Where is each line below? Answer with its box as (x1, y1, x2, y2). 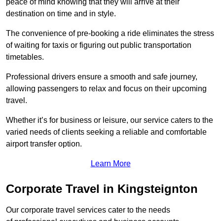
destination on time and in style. (6, 9, 116, 18)
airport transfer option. (6, 139, 82, 148)
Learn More (90, 159, 131, 168)
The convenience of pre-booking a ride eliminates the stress (6, 29, 214, 37)
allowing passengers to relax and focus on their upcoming (6, 84, 207, 93)
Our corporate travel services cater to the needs (6, 205, 170, 214)
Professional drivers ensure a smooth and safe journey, (6, 72, 197, 81)
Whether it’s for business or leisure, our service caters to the (6, 115, 213, 124)
